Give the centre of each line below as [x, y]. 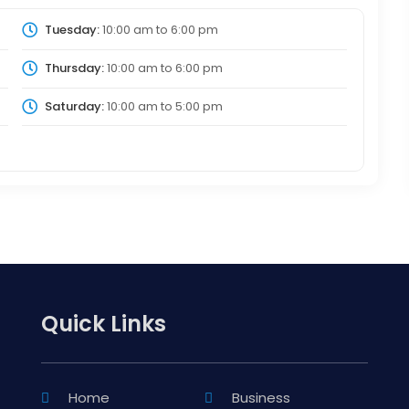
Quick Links [103, 324]
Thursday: [74, 68]
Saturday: [74, 106]
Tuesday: [72, 30]
